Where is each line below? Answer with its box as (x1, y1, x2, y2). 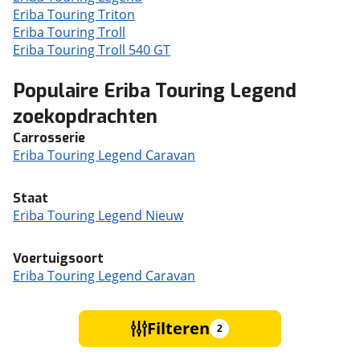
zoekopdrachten (13, 104, 157, 129)
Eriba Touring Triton (13, 6, 135, 23)
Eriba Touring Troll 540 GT (13, 41, 170, 59)
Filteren (147, 317, 210, 339)
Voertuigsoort (13, 250, 104, 267)
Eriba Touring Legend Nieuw (13, 207, 183, 224)
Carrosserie (13, 129, 85, 146)
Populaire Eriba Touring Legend (13, 78, 297, 104)
